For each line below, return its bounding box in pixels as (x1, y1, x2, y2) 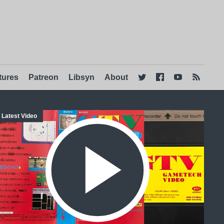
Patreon (28, 73, 58, 81)
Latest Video (1, 112, 37, 119)
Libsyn (68, 73, 94, 81)
